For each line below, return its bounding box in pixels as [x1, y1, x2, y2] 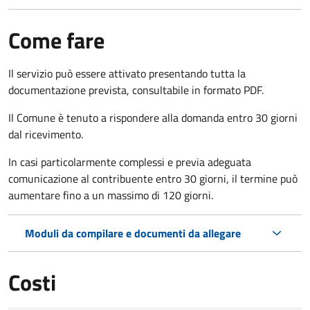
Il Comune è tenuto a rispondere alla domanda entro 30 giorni [8, 109, 298, 126]
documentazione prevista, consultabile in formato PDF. [8, 81, 264, 98]
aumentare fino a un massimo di [8, 186, 160, 203]
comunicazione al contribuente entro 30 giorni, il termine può [8, 170, 298, 187]
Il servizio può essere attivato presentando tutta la [8, 64, 246, 82]
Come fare [8, 23, 104, 57]
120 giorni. [163, 186, 213, 203]
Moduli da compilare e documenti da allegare [25, 224, 241, 241]
